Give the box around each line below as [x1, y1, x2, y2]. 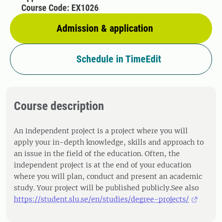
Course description [14, 99, 104, 113]
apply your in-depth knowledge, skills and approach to [14, 138, 204, 147]
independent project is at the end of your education [14, 161, 191, 169]
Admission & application [56, 22, 153, 34]
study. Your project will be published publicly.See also [14, 183, 199, 192]
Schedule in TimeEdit [76, 53, 161, 65]
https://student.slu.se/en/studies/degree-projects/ [14, 195, 189, 204]
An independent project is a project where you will [14, 126, 188, 135]
